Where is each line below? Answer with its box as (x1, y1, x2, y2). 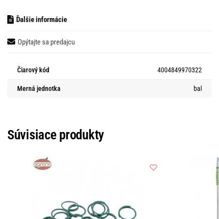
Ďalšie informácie (16, 15, 67, 24)
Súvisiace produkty (7, 127, 105, 143)
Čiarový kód (17, 66, 49, 74)
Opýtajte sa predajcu (18, 37, 75, 46)
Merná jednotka (17, 84, 61, 92)
